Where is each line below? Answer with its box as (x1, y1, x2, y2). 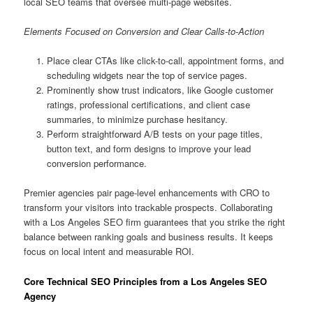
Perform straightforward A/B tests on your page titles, (46, 127, 263, 141)
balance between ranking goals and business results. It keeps (24, 230, 274, 244)
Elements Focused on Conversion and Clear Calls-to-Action (24, 24, 265, 38)
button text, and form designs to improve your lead (46, 142, 251, 156)
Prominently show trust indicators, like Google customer (46, 83, 273, 97)
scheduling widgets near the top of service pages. (46, 68, 247, 82)
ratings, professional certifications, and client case (46, 98, 250, 112)
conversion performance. (46, 156, 147, 170)
